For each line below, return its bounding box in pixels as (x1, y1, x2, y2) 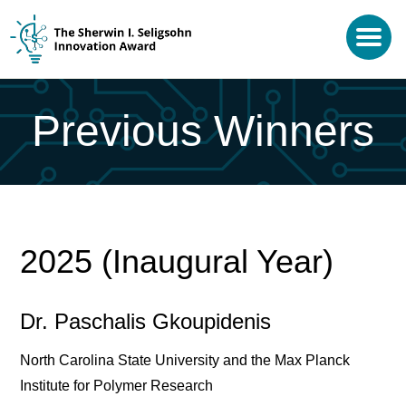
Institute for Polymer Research (20, 377, 214, 393)
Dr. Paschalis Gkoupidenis (20, 308, 272, 333)
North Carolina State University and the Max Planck (20, 352, 351, 368)
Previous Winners (32, 107, 374, 155)
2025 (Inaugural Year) (20, 242, 334, 280)
